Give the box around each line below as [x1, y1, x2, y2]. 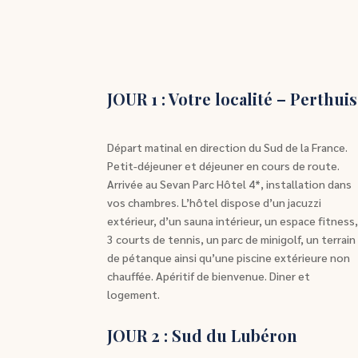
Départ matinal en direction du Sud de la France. [107, 140, 348, 155]
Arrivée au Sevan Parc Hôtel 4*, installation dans [107, 177, 352, 192]
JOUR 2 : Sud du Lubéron [107, 324, 298, 346]
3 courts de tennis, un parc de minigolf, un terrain [107, 232, 356, 247]
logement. [107, 287, 161, 302]
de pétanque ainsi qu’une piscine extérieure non [107, 250, 351, 265]
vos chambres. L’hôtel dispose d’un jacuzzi [107, 195, 322, 210]
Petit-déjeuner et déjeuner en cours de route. [107, 158, 340, 173]
